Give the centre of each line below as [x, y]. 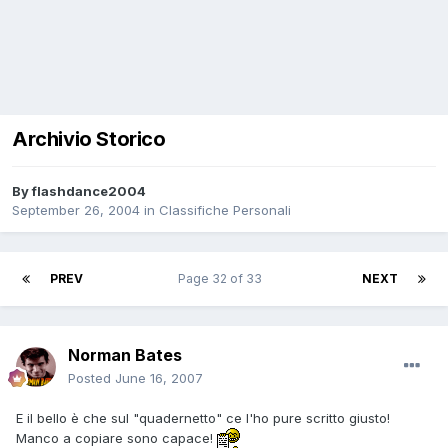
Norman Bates [125, 355]
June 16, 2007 [159, 378]
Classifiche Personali [225, 210]
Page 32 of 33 [222, 279]
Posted [91, 378]
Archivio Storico [89, 139]
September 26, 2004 [76, 210]
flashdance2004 [89, 191]
